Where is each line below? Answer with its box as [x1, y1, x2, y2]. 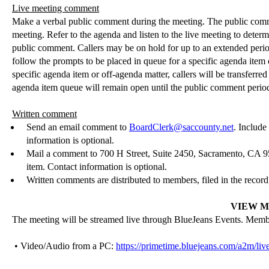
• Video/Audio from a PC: [14, 241, 116, 251]
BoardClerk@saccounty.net [128, 122, 234, 132]
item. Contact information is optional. [26, 162, 167, 172]
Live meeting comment [12, 3, 99, 13]
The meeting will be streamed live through [12, 214, 174, 225]
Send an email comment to [26, 122, 129, 132]
